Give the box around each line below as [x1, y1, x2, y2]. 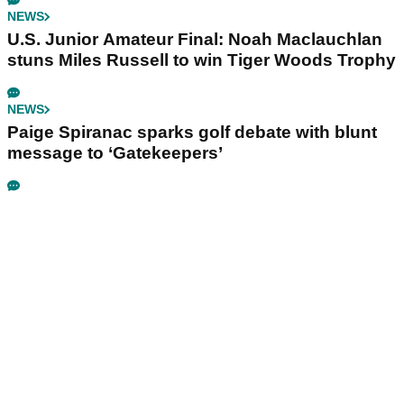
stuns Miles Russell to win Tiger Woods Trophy [7, 50, 396, 70]
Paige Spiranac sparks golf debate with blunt [7, 123, 377, 142]
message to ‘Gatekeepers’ [7, 143, 223, 163]
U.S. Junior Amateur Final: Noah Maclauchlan [7, 30, 382, 50]
